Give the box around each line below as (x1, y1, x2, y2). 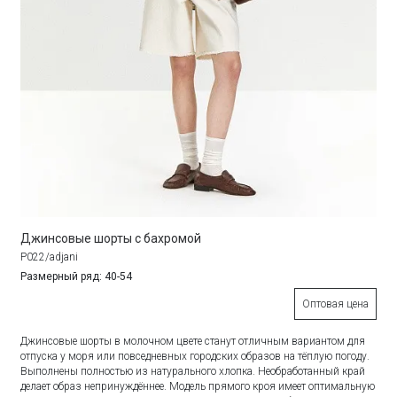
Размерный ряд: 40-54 (20, 269, 133, 283)
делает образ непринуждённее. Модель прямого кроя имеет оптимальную (20, 379, 376, 393)
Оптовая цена (301, 297, 369, 310)
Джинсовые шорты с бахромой (20, 230, 202, 245)
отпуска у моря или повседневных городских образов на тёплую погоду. (20, 349, 370, 362)
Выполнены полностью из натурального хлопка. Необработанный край (20, 364, 366, 378)
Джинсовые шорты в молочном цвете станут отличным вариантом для (20, 334, 366, 347)
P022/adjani (20, 250, 79, 263)
